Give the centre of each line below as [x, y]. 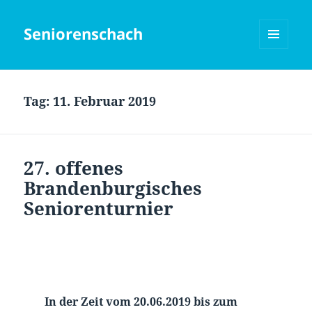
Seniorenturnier [99, 209]
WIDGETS [279, 78]
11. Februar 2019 [105, 101]
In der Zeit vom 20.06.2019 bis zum [141, 302]
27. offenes [74, 168]
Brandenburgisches [113, 188]
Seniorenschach [84, 34]
